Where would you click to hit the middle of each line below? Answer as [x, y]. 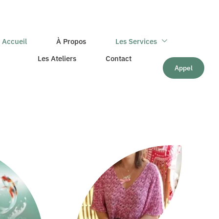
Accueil [15, 41]
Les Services [136, 41]
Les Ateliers [57, 58]
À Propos [71, 41]
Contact [119, 58]
